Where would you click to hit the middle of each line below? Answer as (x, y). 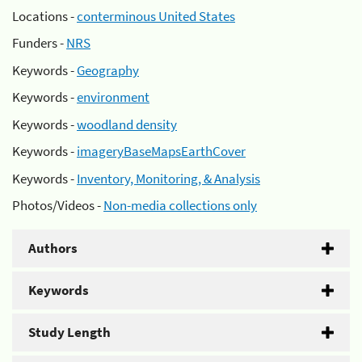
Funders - (39, 43)
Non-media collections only (180, 205)
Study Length (69, 332)
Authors (53, 248)
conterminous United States (156, 16)
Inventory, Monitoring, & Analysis (168, 178)
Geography (108, 70)
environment (113, 97)
